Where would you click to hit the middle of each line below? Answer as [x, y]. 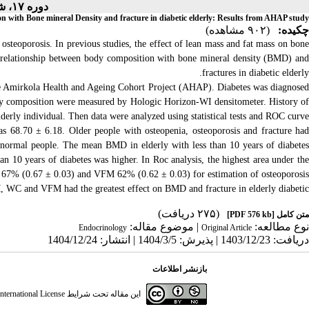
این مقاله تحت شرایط [103, 294]
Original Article [227, 228]
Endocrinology [103, 228]
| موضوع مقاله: [164, 227]
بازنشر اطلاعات [180, 269]
